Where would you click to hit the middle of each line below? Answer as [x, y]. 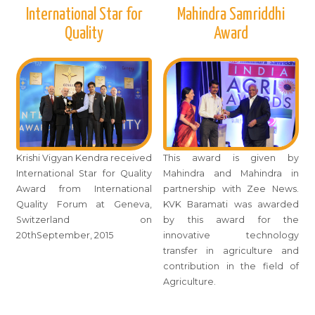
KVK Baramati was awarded [231, 204]
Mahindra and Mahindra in [231, 173]
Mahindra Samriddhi [231, 14]
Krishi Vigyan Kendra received [84, 157]
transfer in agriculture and [231, 250]
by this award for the [231, 219]
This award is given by [231, 157]
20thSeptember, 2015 [65, 235]
